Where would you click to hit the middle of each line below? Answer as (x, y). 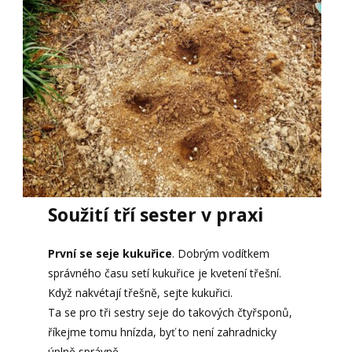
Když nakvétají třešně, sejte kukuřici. (140, 292)
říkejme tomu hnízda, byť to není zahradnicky (162, 332)
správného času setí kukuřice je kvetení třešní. (164, 273)
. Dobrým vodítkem (220, 253)
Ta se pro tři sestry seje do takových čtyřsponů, (170, 312)
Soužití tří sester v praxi (155, 214)
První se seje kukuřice (110, 253)
